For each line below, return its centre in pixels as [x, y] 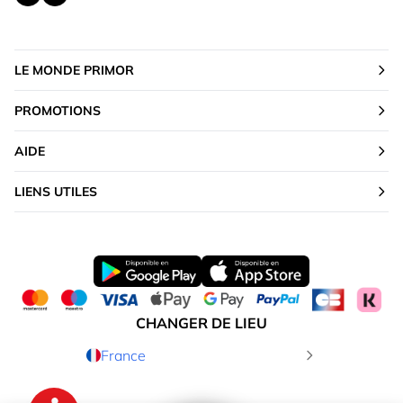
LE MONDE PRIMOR [74, 71]
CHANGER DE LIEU [201, 323]
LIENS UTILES [56, 192]
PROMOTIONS [58, 111]
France [123, 355]
